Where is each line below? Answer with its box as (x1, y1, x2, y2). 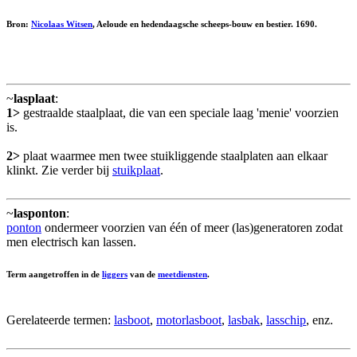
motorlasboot (156, 313, 222, 328)
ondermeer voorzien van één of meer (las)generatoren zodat (41, 221, 343, 235)
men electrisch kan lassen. (6, 235, 136, 249)
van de (127, 269, 158, 280)
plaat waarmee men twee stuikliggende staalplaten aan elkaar (20, 149, 328, 163)
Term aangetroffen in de (6, 269, 102, 280)
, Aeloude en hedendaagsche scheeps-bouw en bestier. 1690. (92, 19, 317, 29)
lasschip (266, 313, 306, 328)
